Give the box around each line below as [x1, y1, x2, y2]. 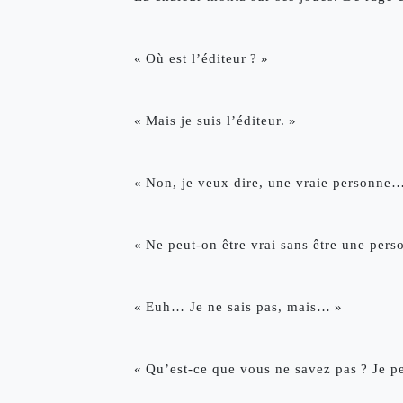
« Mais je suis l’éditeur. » [134, 113, 297, 129]
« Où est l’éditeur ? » [134, 51, 269, 67]
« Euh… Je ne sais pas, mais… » [134, 300, 343, 315]
